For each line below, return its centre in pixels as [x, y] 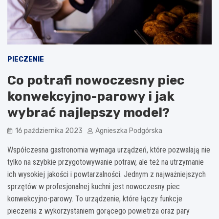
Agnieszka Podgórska [129, 131]
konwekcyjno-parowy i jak [91, 96]
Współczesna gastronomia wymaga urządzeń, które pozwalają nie [109, 150]
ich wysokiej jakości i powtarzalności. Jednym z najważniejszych [107, 174]
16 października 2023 [49, 131]
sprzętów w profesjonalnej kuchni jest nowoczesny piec [94, 186]
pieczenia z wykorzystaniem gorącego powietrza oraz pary [99, 211]
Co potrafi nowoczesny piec [96, 80]
